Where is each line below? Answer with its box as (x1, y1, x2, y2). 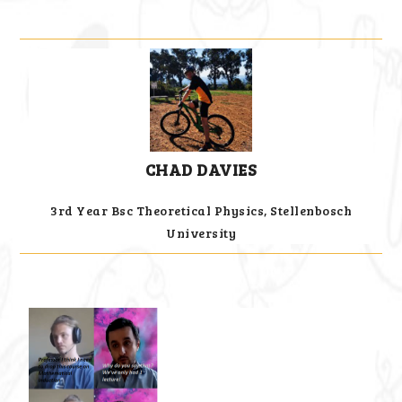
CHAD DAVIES (144, 159, 258, 181)
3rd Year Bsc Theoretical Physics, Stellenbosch (50, 202, 352, 220)
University (166, 224, 236, 242)
